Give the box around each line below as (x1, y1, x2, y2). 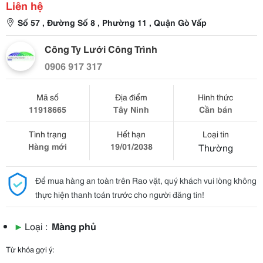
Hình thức (198, 91, 234, 103)
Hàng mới (28, 140, 67, 152)
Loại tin (202, 128, 229, 140)
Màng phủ (52, 219, 96, 232)
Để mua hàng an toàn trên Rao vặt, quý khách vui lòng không (35, 174, 257, 186)
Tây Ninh (113, 103, 150, 115)
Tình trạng (28, 128, 66, 140)
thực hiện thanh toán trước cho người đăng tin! (35, 188, 204, 200)
